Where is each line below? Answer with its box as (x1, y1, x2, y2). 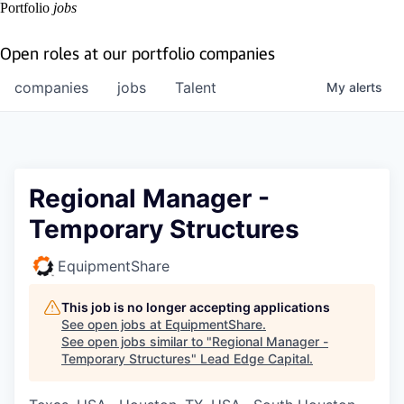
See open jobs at (61, 317, 165, 332)
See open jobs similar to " (61, 334, 212, 349)
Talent (175, 78, 216, 96)
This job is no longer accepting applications (61, 299, 330, 315)
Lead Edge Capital (200, 351, 309, 366)
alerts (349, 79, 382, 95)
